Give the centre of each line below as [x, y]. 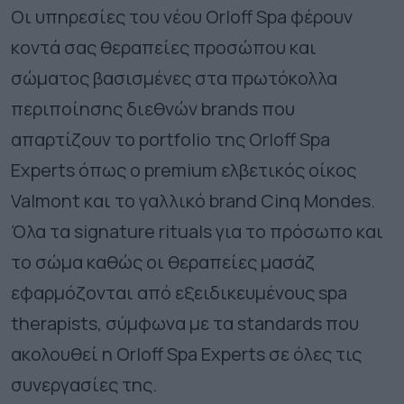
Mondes [337, 201]
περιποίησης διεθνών [106, 109]
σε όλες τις [313, 354]
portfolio [175, 140]
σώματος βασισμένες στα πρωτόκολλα [174, 78]
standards [280, 324]
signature [115, 232]
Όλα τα [42, 232]
